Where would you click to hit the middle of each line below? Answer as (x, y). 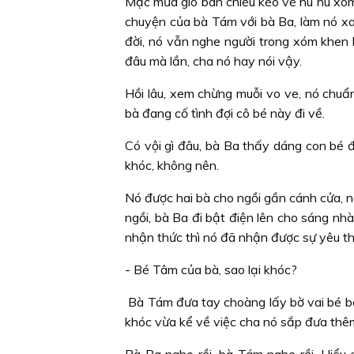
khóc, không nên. (172, 165)
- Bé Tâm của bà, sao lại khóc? (211, 269)
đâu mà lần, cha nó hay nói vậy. (213, 61)
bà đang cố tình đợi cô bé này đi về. (225, 113)
